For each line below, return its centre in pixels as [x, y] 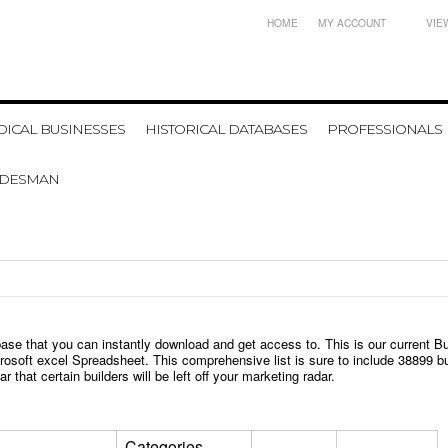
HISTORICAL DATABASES [226, 129]
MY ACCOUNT [352, 22]
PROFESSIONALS [384, 129]
